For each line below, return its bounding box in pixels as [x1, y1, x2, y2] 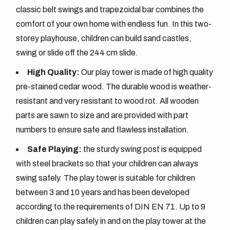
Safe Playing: [27, 144, 82, 154]
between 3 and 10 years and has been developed [16, 187, 190, 197]
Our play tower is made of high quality [80, 67, 214, 76]
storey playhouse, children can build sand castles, [16, 33, 192, 43]
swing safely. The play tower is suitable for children [16, 173, 196, 182]
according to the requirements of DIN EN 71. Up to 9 [16, 202, 206, 211]
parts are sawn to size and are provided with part [16, 110, 189, 120]
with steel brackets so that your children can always [16, 159, 199, 168]
